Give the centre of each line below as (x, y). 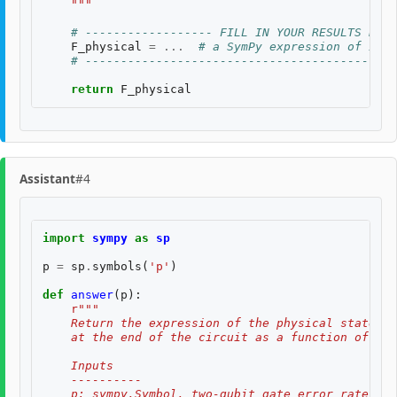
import (64, 237)
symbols (117, 266)
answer (92, 294)
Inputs (78, 365)
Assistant (47, 179)
